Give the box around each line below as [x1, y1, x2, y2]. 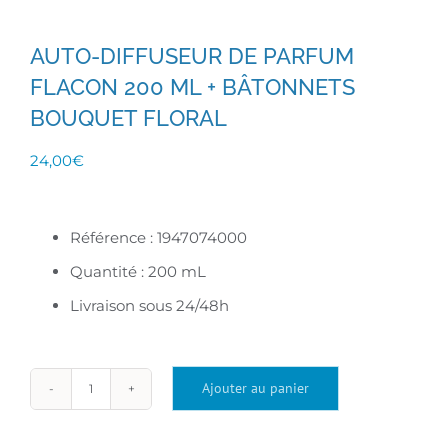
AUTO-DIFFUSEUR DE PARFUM [30, 42, 354, 69]
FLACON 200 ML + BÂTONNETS [30, 73, 355, 100]
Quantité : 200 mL [70, 261, 206, 281]
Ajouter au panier [202, 379, 309, 398]
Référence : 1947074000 [70, 227, 247, 247]
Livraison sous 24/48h [70, 295, 229, 315]
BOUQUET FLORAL [30, 104, 227, 131]
